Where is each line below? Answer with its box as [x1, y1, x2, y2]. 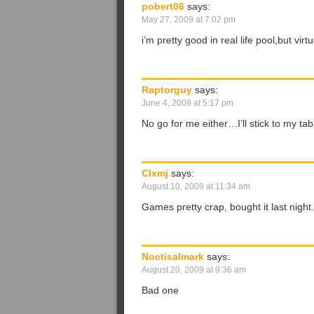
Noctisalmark [142, 251, 204, 262]
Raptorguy [142, 84, 192, 95]
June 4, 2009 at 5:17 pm [142, 98, 233, 108]
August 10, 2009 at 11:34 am [142, 182, 250, 191]
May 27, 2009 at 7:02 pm [142, 15, 235, 25]
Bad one [142, 285, 179, 296]
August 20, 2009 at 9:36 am [142, 265, 246, 275]
